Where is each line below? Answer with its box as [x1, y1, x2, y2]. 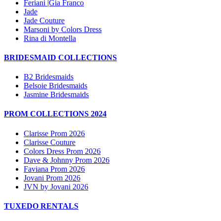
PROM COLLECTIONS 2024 [4, 110, 107, 118]
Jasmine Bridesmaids [24, 90, 89, 99]
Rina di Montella [24, 34, 76, 42]
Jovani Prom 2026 [24, 173, 80, 182]
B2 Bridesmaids [24, 73, 74, 81]
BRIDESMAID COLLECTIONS [4, 53, 117, 62]
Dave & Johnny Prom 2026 [24, 155, 110, 164]
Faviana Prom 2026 [24, 164, 85, 173]
